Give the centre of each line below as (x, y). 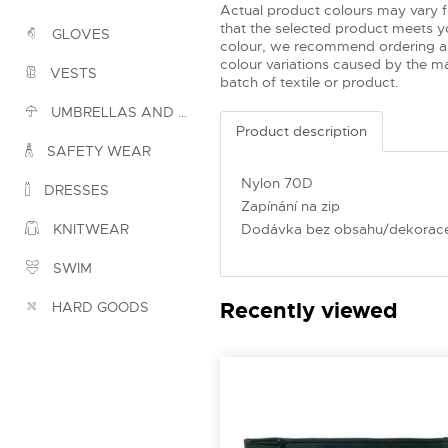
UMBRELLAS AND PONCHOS (112, 112)
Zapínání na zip (290, 205)
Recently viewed (309, 310)
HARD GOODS (98, 307)
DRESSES (74, 190)
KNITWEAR (89, 229)
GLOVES (79, 34)
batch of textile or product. (309, 81)
